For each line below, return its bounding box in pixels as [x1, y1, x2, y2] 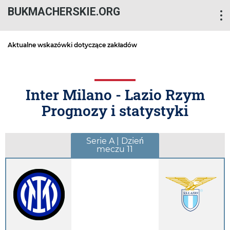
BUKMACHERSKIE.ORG [8, 5, 120, 18]
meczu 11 [97, 144, 133, 155]
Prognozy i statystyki [42, 101, 188, 121]
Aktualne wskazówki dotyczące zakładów [8, 41, 137, 49]
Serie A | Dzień [86, 136, 144, 146]
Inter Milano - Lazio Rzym [25, 85, 205, 105]
